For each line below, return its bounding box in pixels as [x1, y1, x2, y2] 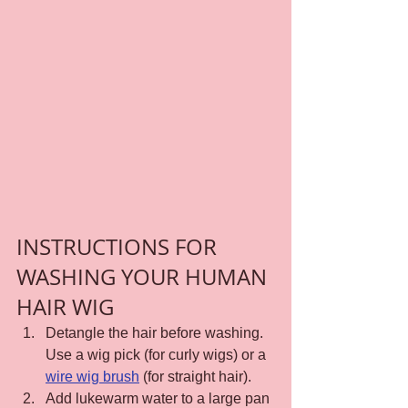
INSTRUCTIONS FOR [16, 231, 222, 261]
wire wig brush [46, 368, 139, 384]
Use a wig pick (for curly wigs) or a [46, 346, 270, 362]
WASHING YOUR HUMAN [16, 261, 272, 291]
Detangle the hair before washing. [46, 324, 267, 341]
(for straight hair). [139, 368, 251, 384]
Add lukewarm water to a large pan [46, 390, 273, 406]
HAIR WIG [16, 291, 114, 321]
